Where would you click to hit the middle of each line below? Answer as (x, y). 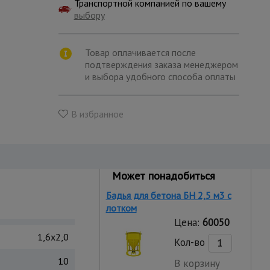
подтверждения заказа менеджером (161, 64)
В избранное (97, 114)
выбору (89, 15)
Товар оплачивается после (140, 52)
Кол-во (191, 242)
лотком (121, 208)
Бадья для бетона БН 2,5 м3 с (168, 195)
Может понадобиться (163, 176)
